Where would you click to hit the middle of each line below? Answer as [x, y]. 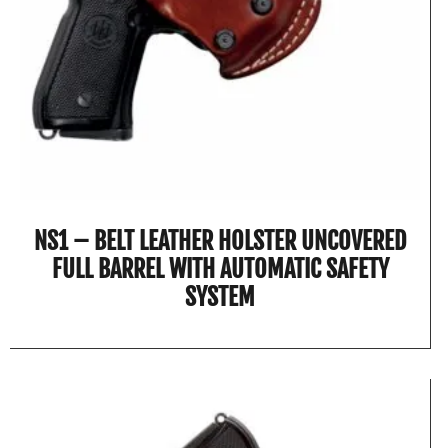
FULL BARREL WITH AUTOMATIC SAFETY [220, 268]
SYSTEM [220, 296]
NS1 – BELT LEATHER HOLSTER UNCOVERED [220, 240]
